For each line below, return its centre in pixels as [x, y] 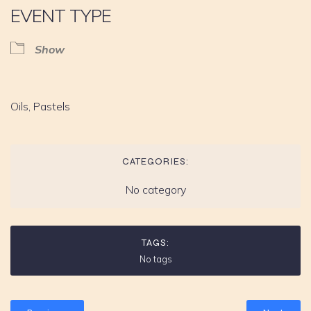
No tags [155, 259]
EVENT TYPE [61, 16]
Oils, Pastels [40, 107]
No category [155, 190]
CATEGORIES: [155, 162]
